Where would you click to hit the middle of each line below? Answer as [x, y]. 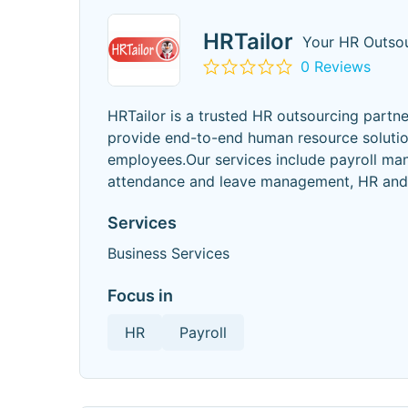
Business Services [168, 253]
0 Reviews [336, 66]
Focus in [140, 296]
